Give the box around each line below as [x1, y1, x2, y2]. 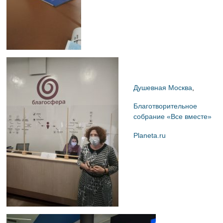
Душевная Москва [133, 83, 193, 92]
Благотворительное [133, 102, 198, 111]
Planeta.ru [133, 131, 172, 140]
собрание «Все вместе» [133, 112, 212, 121]
